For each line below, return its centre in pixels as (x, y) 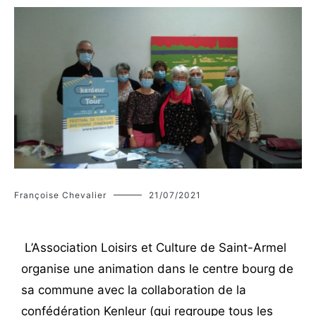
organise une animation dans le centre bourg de (157, 269)
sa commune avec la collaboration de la (134, 290)
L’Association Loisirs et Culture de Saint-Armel (154, 248)
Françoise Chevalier (60, 195)
